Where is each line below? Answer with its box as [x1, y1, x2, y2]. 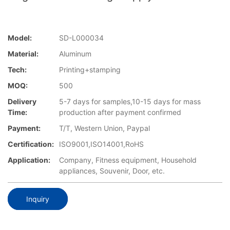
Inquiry [26, 194, 49, 203]
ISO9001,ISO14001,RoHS [59, 140, 144, 149]
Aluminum [59, 49, 91, 59]
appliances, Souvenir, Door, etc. [59, 166, 165, 176]
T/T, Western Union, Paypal [59, 124, 150, 133]
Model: [8, 33, 32, 43]
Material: [8, 49, 39, 59]
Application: [8, 156, 50, 165]
